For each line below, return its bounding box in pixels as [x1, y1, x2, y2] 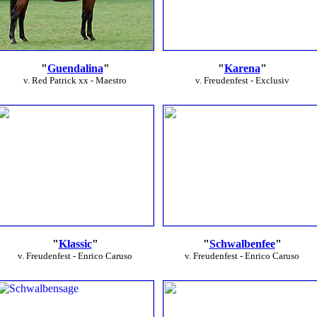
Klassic [58, 238, 92, 250]
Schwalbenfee [209, 238, 275, 250]
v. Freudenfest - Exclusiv [195, 75, 289, 86]
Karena [224, 62, 260, 74]
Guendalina [47, 62, 103, 74]
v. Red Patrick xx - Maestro [23, 75, 127, 86]
